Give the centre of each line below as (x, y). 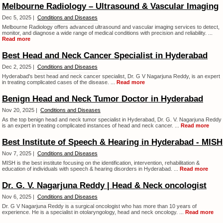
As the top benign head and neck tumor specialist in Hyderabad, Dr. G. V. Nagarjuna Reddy (112, 119)
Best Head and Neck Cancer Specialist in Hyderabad (105, 56)
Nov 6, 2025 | (19, 197)
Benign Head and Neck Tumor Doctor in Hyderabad (103, 99)
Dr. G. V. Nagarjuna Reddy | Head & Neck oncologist (104, 185)
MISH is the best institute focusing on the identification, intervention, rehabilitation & (101, 163)
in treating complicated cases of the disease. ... (59, 82)
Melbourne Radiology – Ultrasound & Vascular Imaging (110, 6)
